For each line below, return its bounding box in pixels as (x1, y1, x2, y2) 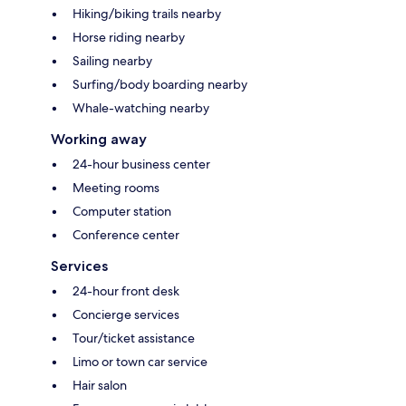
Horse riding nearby (72, 28, 185, 45)
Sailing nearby (72, 52, 152, 69)
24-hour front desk (72, 282, 179, 299)
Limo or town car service (72, 353, 208, 370)
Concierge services (72, 305, 179, 323)
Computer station (72, 202, 171, 219)
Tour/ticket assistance (72, 329, 195, 346)
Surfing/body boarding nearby (72, 75, 247, 92)
